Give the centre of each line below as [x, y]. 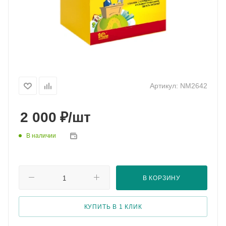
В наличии [41, 136]
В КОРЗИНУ [162, 178]
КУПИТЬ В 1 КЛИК [113, 207]
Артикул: [164, 86]
